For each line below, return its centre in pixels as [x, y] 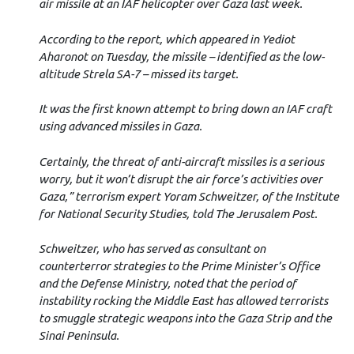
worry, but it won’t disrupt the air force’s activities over [180, 179]
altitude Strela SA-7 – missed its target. [138, 73]
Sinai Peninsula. [79, 336]
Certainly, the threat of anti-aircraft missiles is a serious [181, 161]
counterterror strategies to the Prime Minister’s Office [179, 266]
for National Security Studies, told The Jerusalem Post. [178, 213]
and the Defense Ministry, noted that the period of [167, 284]
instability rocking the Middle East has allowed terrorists [183, 301]
